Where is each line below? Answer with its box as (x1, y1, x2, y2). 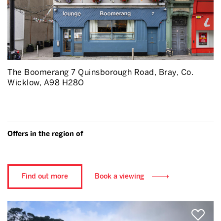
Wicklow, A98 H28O (7, 78, 84, 87)
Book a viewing (95, 172, 144, 181)
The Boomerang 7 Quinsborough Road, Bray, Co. (7, 68, 193, 77)
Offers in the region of (7, 130, 83, 138)
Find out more (22, 172, 68, 181)
